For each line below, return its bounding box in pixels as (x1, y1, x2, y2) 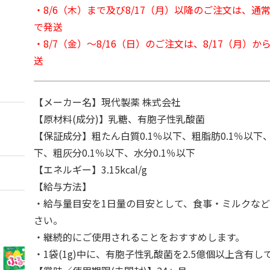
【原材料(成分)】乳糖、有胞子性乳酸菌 (34, 111, 206, 126)
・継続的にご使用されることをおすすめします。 (34, 230, 245, 244)
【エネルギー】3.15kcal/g (34, 162, 148, 177)
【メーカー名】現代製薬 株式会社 (34, 95, 181, 109)
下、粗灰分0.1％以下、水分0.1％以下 (34, 145, 196, 160)
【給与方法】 (34, 179, 92, 193)
